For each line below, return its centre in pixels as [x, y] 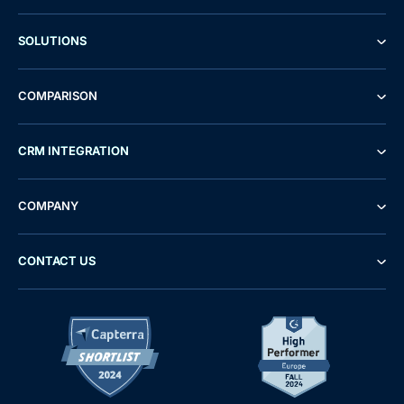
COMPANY [48, 205]
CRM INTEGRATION [73, 150]
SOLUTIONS [52, 40]
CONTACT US [57, 260]
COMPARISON [58, 95]
